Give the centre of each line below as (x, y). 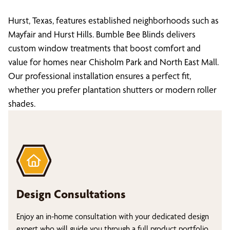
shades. (22, 103)
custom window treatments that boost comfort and (104, 48)
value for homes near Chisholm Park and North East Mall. (113, 62)
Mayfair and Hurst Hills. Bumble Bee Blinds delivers (102, 34)
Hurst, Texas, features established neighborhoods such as (113, 20)
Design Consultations (71, 194)
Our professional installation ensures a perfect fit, (100, 76)
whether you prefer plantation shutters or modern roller (112, 90)
